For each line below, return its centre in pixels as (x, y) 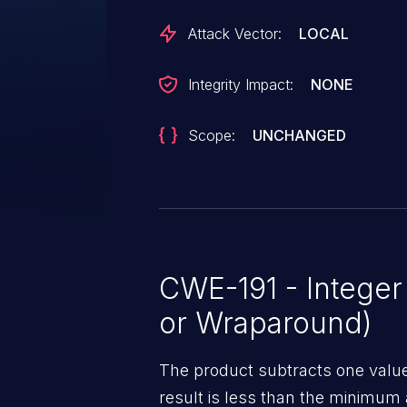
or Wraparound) (266, 323)
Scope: (212, 135)
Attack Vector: (235, 34)
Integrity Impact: (241, 84)
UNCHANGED (300, 135)
